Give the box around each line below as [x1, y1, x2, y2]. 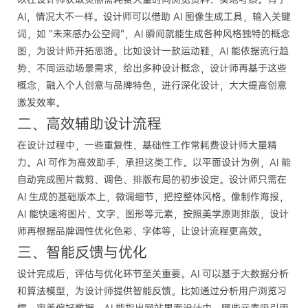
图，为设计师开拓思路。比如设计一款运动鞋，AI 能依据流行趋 [17, 45, 289, 57]
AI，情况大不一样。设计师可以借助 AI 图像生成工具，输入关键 [17, 10, 291, 23]
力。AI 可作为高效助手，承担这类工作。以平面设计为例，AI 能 [17, 156, 291, 168]
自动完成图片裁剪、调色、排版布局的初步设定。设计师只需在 [17, 173, 287, 186]
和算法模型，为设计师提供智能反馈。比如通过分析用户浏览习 [17, 285, 287, 297]
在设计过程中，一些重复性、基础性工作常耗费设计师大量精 [17, 139, 277, 151]
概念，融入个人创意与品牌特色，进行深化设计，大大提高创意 [17, 79, 287, 91]
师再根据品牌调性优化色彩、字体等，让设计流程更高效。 [17, 225, 267, 237]
